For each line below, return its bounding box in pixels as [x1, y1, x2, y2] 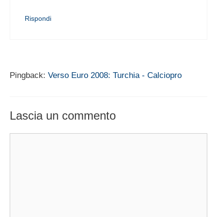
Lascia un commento [10, 109, 116, 123]
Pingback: [10, 70, 48, 80]
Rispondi [25, 14, 51, 22]
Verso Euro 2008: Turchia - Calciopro [48, 70, 182, 80]
